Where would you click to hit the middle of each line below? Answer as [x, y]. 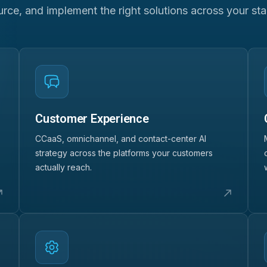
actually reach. [63, 167]
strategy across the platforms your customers [124, 153]
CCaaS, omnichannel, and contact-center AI [121, 138]
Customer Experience [92, 118]
